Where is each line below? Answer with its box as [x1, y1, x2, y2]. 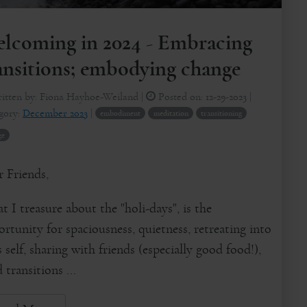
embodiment [100, 108, 141, 117]
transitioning [201, 108, 242, 117]
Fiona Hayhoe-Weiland [40, 90, 139, 102]
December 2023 [23, 107, 88, 119]
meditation [153, 108, 188, 117]
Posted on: [156, 90, 206, 102]
